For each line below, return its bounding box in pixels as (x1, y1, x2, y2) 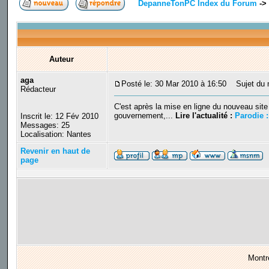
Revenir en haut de (20, 147, 90, 156)
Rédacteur (20, 85, 56, 94)
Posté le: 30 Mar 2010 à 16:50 (121, 79, 226, 89)
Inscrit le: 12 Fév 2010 (20, 112, 98, 121)
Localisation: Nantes (20, 130, 91, 139)
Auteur (49, 55, 74, 64)
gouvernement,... (113, 111, 175, 121)
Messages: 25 (20, 121, 70, 130)
